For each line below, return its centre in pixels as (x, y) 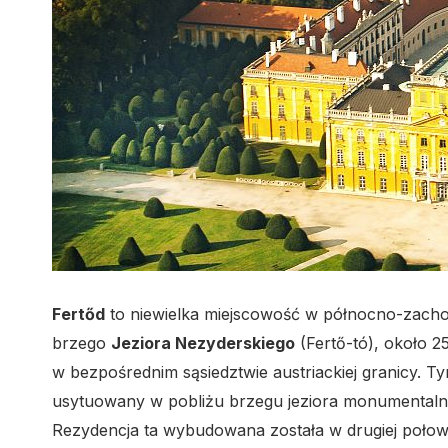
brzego (81, 343)
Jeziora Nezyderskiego (203, 343)
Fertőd (78, 314)
